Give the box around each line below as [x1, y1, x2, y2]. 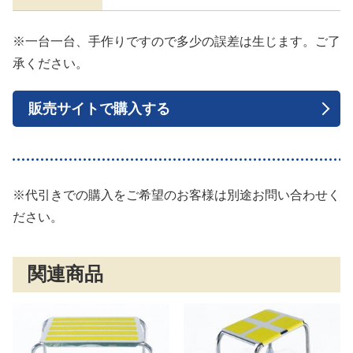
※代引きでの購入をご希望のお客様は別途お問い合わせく [13, 188, 340, 202]
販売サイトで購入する [28, 101, 170, 117]
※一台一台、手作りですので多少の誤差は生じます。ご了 [13, 35, 340, 49]
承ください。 [13, 57, 88, 71]
